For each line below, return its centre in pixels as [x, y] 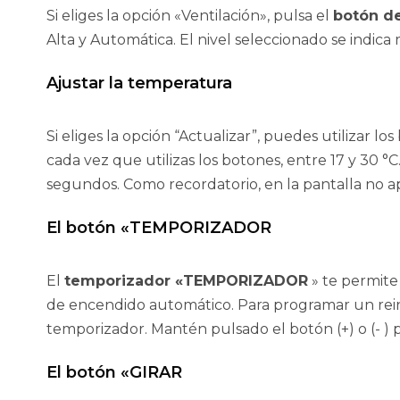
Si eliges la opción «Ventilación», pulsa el [190, 16]
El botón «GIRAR [114, 373]
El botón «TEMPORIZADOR [159, 228]
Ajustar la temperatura [139, 83]
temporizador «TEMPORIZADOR [186, 281]
